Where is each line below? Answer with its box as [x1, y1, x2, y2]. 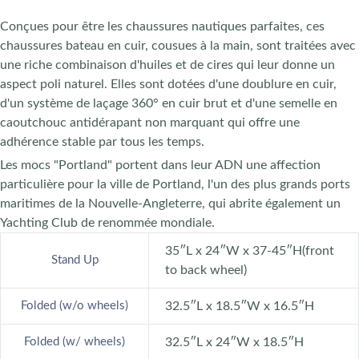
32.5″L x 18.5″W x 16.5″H [165, 299, 314, 313]
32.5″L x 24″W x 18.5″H [165, 335, 304, 349]
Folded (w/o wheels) [21, 299, 128, 312]
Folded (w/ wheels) [24, 335, 125, 348]
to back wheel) [165, 263, 247, 276]
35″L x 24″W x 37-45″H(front [165, 244, 334, 257]
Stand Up [50, 253, 99, 266]
